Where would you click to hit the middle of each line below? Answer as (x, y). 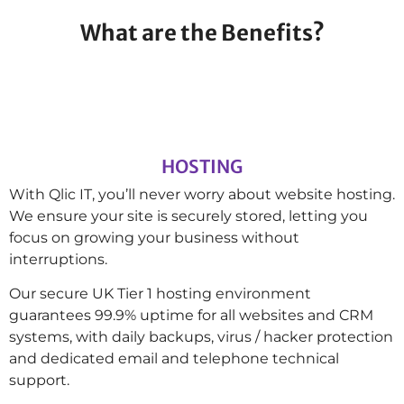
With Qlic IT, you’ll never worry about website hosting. (202, 194)
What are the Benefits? (202, 32)
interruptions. (58, 259)
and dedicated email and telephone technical (174, 359)
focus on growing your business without (154, 237)
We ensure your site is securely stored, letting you (188, 216)
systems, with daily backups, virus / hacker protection (201, 337)
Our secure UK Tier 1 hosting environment (160, 294)
